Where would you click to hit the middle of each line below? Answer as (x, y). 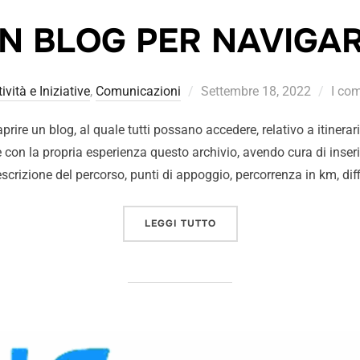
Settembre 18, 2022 (256, 91)
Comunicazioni (138, 91)
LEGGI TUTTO (180, 223)
